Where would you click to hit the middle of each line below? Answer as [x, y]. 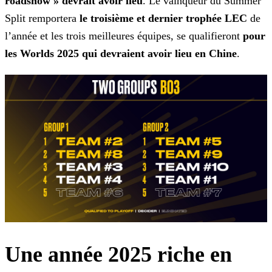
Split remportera [42, 19]
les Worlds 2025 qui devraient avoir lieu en [105, 54]
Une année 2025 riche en [118, 255]
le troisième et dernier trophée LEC [163, 19]
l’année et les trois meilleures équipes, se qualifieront [124, 36]
